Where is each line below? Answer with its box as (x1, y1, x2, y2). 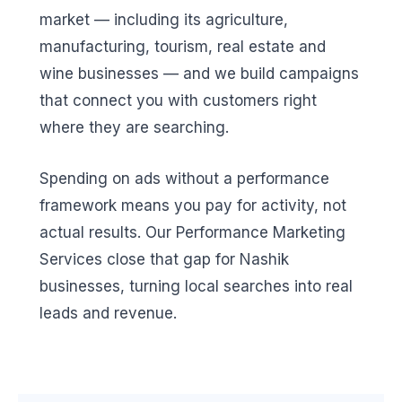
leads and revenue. (39, 304, 177, 323)
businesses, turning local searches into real (39, 277, 353, 296)
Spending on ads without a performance (39, 170, 329, 188)
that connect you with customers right (39, 91, 317, 109)
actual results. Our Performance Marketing (39, 223, 345, 242)
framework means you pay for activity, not (39, 197, 346, 215)
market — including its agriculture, (39, 10, 288, 29)
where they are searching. (39, 118, 229, 136)
